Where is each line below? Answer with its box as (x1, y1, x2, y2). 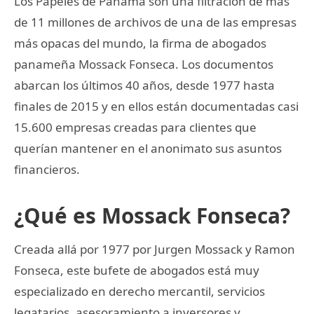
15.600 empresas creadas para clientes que (14, 118, 257, 135)
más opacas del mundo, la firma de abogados (14, 34, 266, 51)
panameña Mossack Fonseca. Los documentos (14, 55, 273, 72)
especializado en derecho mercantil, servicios (14, 282, 265, 299)
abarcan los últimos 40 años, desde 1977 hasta (14, 76, 275, 93)
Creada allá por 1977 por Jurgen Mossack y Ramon (14, 240, 295, 257)
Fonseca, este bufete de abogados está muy (14, 261, 259, 278)
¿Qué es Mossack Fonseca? (14, 200, 290, 230)
